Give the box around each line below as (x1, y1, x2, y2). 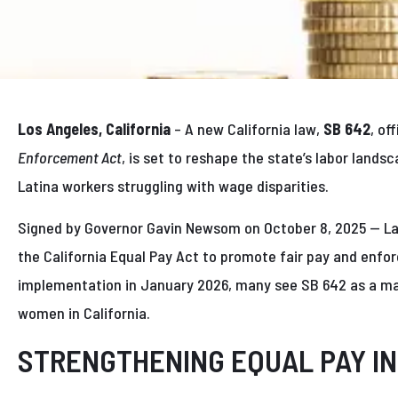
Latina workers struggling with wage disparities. (18, 176, 332, 196)
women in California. (18, 303, 150, 323)
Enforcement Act (18, 147, 122, 168)
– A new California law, (174, 119, 320, 139)
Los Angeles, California (18, 119, 174, 139)
